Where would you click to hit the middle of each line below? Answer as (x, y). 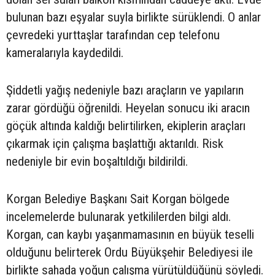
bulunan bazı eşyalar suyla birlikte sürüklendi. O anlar (134, 17)
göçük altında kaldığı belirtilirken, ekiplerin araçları (126, 126)
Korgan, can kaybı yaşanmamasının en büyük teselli (130, 235)
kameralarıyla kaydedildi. (65, 53)
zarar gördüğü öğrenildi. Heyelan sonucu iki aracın (128, 108)
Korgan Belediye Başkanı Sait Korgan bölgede (118, 199)
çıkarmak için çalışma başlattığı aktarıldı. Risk (115, 144)
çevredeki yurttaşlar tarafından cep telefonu (113, 35)
